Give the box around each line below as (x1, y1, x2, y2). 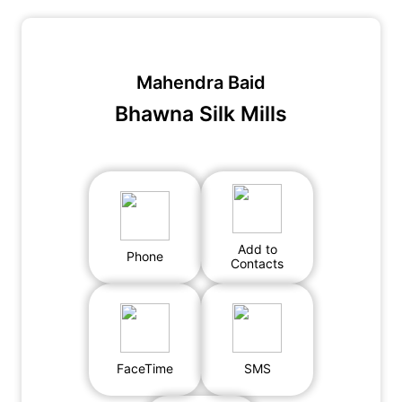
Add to (237, 241, 277, 257)
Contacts (231, 256, 284, 271)
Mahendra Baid (136, 72, 266, 93)
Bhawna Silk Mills (115, 101, 287, 127)
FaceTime (117, 361, 173, 376)
